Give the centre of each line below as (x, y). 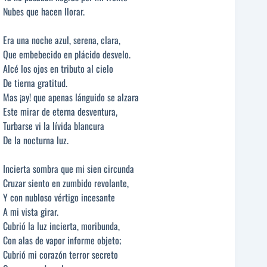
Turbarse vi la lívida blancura (54, 126)
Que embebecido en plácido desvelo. (67, 55)
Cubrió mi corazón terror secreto (60, 255)
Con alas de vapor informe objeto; (62, 240)
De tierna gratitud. (35, 83)
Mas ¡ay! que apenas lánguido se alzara (71, 97)
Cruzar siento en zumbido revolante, (66, 183)
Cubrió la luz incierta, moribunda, (61, 226)
